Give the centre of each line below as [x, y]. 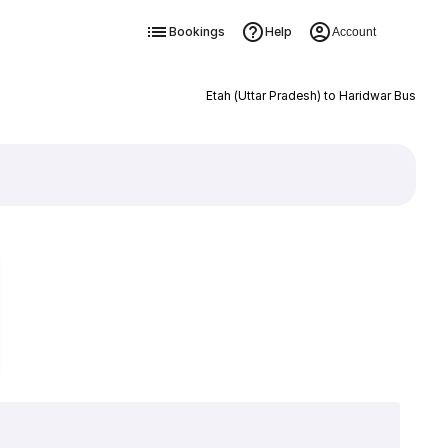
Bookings [196, 31]
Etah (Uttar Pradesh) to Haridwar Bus [310, 95]
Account [353, 32]
